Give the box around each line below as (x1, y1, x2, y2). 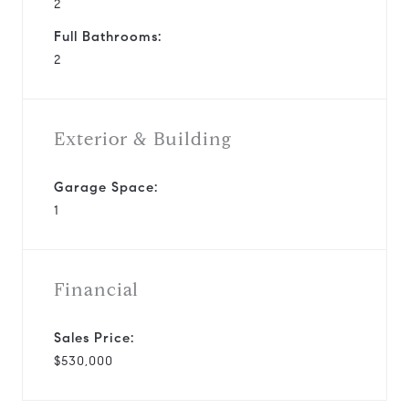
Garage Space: (54, 178, 158, 195)
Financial (54, 278, 139, 301)
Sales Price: (54, 329, 134, 346)
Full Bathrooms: (54, 27, 162, 45)
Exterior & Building (54, 127, 232, 151)
